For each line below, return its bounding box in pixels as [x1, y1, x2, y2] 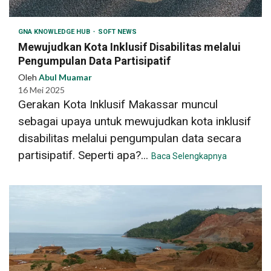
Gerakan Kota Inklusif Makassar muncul [18, 97, 218, 111]
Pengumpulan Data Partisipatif [18, 54, 171, 67]
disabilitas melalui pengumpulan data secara [18, 131, 241, 145]
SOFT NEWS [98, 27, 137, 36]
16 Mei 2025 [18, 84, 65, 95]
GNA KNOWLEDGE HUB [18, 27, 92, 36]
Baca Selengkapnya [151, 151, 227, 161]
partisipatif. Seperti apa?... [18, 148, 151, 162]
